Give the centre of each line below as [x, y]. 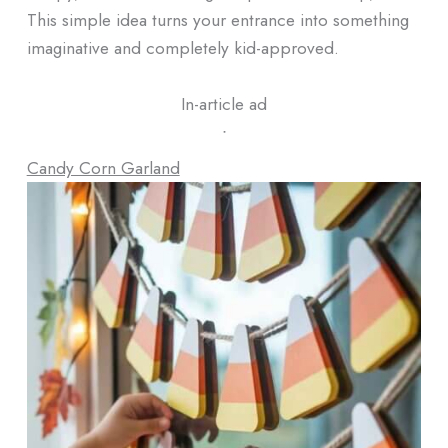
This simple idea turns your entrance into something [217, 20]
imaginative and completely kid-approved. [182, 48]
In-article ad [224, 103]
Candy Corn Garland [103, 167]
